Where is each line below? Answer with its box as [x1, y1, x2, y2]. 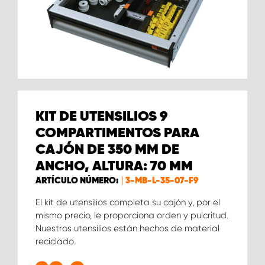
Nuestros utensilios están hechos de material [35, 222, 219, 234]
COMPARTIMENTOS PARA [35, 125, 199, 140]
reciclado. [35, 235, 75, 247]
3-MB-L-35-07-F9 [125, 176, 198, 185]
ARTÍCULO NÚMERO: [35, 176, 119, 185]
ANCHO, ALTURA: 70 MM [35, 159, 193, 173]
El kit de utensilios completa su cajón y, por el [35, 196, 220, 208]
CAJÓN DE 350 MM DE [35, 142, 179, 157]
